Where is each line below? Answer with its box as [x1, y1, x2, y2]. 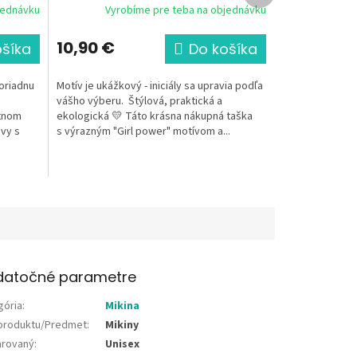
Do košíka [189, 38, 257, 59]
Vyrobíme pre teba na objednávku [105, 2, 266, 19]
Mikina [105, 297, 140, 314]
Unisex [105, 335, 140, 352]
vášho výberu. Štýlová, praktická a [56, 92, 222, 109]
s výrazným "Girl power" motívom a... [56, 123, 230, 139]
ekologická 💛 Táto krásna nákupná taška [56, 108, 253, 124]
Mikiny [105, 316, 139, 333]
